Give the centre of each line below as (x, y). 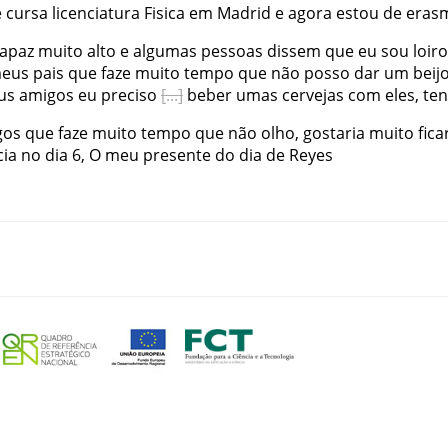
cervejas (313, 94)
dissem (294, 50)
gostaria (334, 132)
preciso (129, 94)
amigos (46, 94)
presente (177, 154)
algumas (165, 50)
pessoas (232, 50)
